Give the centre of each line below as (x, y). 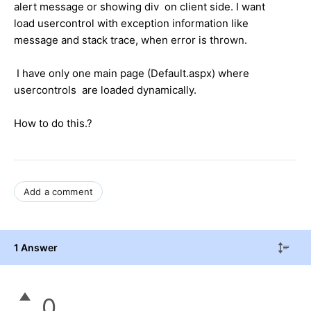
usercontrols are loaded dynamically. (107, 90)
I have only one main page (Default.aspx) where (132, 73)
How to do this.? (53, 123)
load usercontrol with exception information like (131, 23)
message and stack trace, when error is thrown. (131, 40)
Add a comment (59, 191)
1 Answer (36, 247)
